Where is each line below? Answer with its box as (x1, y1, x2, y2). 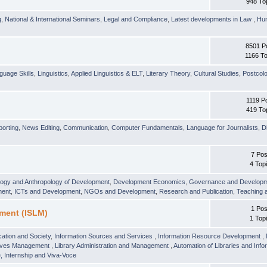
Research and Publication (159, 187, 234, 195)
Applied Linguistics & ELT (71, 69, 143, 77)
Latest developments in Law (171, 15, 254, 23)
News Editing (22, 123, 60, 131)
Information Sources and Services (54, 232, 155, 240)
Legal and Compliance (104, 15, 168, 23)
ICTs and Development (14, 187, 81, 195)
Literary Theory (146, 69, 191, 77)
